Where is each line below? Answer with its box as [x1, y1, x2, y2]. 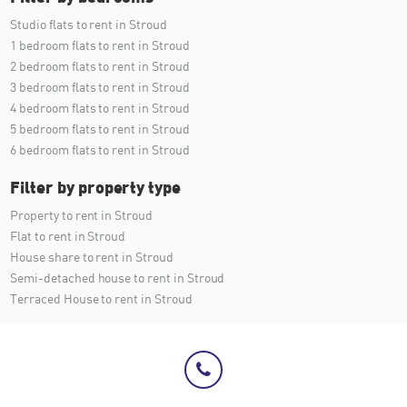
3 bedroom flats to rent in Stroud [10, 79, 190, 94]
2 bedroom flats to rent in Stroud [10, 58, 190, 74]
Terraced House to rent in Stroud [10, 291, 193, 306]
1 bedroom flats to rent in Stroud [10, 37, 190, 53]
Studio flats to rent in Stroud [10, 16, 167, 32]
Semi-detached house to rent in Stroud [10, 270, 225, 285]
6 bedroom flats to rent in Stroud [10, 142, 190, 157]
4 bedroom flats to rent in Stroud [10, 100, 190, 115]
